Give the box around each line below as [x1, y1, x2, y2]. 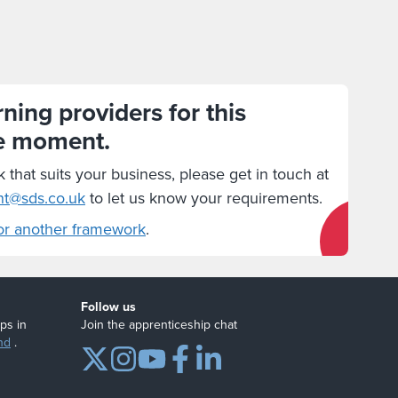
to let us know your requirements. [85, 187, 322, 210]
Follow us [80, 298, 136, 316]
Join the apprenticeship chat [80, 315, 237, 334]
